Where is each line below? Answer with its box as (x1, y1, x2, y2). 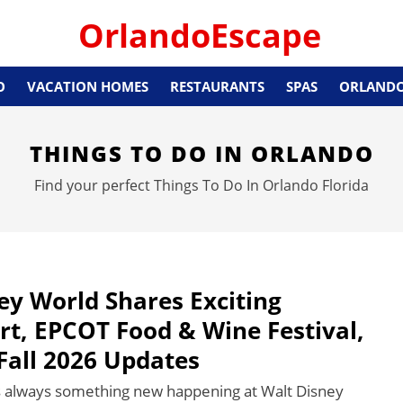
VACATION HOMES (27, 77, 148, 95)
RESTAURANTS (170, 77, 264, 95)
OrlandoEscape (78, 13, 321, 58)
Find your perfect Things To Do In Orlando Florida (34, 175, 369, 195)
